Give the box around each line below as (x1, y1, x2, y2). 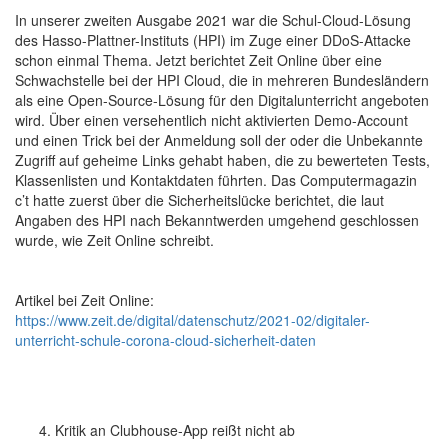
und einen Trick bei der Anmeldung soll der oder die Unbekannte (15, 130, 423, 150)
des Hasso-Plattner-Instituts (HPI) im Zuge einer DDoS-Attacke (15, 30, 411, 50)
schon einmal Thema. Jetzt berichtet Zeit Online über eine (15, 50, 382, 70)
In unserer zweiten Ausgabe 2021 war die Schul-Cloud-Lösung (15, 10, 411, 30)
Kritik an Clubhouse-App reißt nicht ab (55, 420, 295, 440)
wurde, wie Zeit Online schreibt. (15, 230, 214, 250)
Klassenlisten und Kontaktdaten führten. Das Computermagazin (15, 170, 417, 190)
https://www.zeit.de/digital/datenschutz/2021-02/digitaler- (15, 310, 370, 330)
